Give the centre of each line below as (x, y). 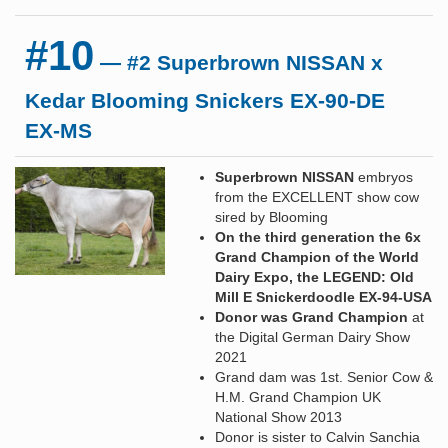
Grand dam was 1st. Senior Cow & (324, 376)
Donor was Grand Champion (311, 316)
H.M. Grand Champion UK (298, 396)
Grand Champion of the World (317, 256)
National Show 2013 (278, 416)
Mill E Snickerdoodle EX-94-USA (323, 296)
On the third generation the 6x (318, 236)
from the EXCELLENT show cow (317, 196)
